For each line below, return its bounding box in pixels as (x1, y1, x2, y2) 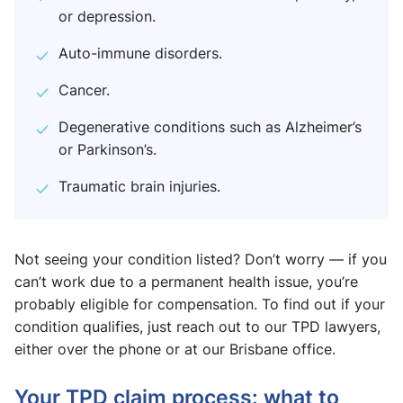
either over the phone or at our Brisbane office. (14, 339, 336, 359)
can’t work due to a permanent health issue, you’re (14, 272, 358, 291)
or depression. (58, 6, 156, 26)
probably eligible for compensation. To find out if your (14, 294, 385, 314)
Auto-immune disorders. (58, 43, 222, 63)
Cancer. (58, 80, 110, 100)
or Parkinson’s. (58, 139, 157, 159)
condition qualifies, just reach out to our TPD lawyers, (14, 317, 381, 336)
